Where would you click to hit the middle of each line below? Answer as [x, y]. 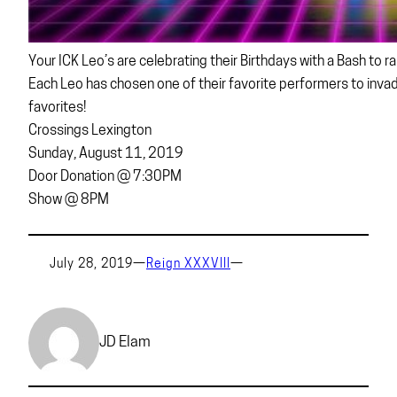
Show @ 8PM [69, 201]
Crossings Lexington [90, 132]
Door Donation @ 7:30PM [105, 178]
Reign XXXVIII [188, 265]
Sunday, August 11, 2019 [106, 155]
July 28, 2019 [91, 265]
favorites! [57, 109]
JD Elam [125, 342]
